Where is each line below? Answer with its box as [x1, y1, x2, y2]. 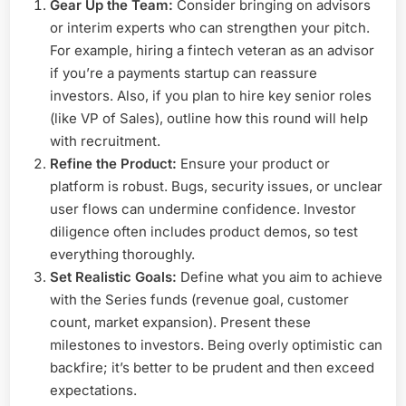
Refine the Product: [50, 154, 177, 172]
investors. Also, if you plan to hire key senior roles [50, 86, 372, 104]
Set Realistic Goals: [50, 267, 177, 285]
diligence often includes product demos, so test [50, 222, 358, 240]
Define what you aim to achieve [177, 267, 382, 285]
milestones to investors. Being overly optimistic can [50, 335, 382, 353]
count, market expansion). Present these [50, 313, 311, 331]
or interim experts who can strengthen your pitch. [50, 18, 370, 36]
